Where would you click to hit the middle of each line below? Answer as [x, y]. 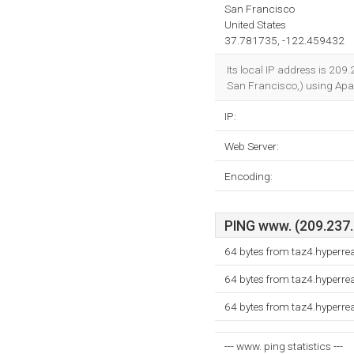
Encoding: [249, 176]
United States [255, 24]
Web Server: [252, 146]
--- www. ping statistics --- [284, 346]
